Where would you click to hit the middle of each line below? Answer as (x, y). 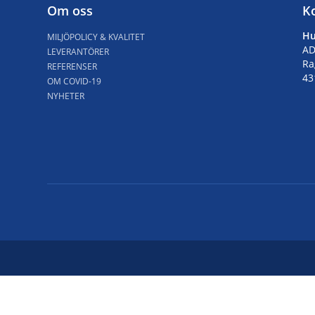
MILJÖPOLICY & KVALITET (96, 37)
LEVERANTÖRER (78, 51)
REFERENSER (72, 66)
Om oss (70, 10)
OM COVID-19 (75, 81)
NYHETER (66, 96)
